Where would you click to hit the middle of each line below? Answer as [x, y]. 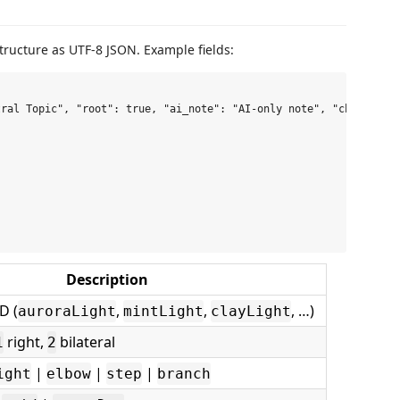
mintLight [163, 311]
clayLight [251, 311]
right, [25, 342]
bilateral [86, 342]
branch [184, 373]
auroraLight [67, 311]
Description [107, 279]
